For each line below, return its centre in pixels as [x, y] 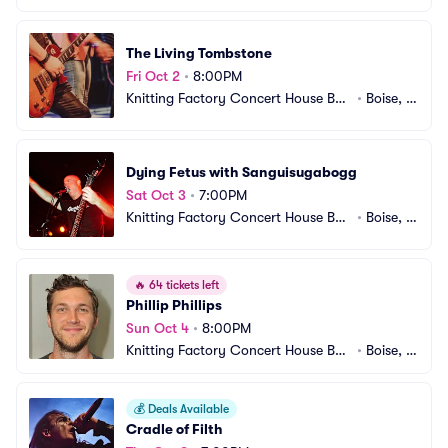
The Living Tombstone [199, 52]
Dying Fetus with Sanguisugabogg [241, 171]
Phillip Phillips [174, 305]
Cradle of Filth [174, 429]
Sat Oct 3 [156, 194]
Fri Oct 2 [153, 75]
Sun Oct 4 [157, 328]
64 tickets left [182, 285]
